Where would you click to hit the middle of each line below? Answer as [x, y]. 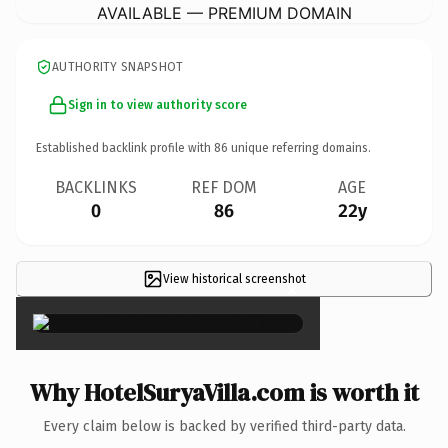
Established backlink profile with [125, 147]
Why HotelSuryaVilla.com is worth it [224, 392]
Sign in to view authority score [157, 104]
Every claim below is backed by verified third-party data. [224, 426]
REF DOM [224, 187]
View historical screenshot [234, 278]
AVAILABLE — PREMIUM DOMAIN [224, 12]
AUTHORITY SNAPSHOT [118, 66]
